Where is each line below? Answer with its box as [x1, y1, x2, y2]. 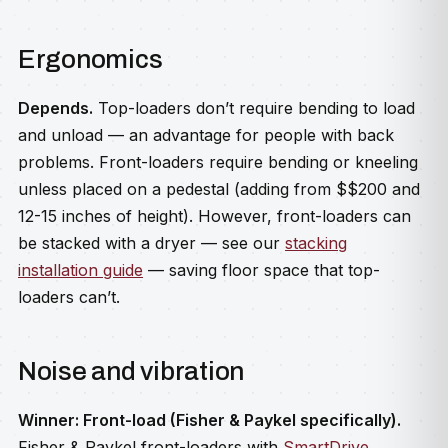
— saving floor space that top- [143, 260, 380, 280]
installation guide [18, 260, 143, 280]
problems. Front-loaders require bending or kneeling [18, 152, 418, 172]
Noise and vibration [18, 357, 245, 385]
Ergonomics [18, 45, 163, 73]
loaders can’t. [18, 287, 120, 307]
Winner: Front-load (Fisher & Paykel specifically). [18, 410, 401, 430]
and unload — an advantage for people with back [18, 125, 394, 145]
